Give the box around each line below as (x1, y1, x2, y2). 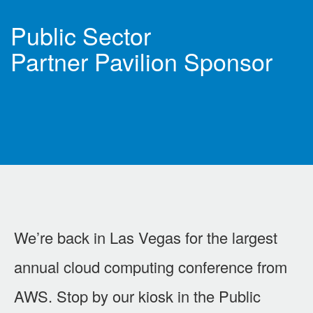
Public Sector (10, 17, 151, 52)
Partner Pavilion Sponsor (10, 43, 272, 78)
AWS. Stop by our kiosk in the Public (14, 284, 261, 307)
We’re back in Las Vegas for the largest (14, 226, 277, 248)
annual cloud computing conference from (14, 255, 287, 277)
